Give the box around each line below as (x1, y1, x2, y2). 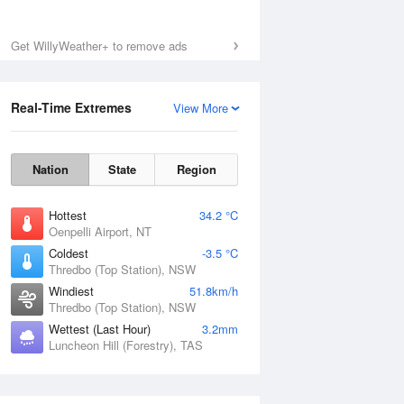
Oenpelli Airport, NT (49, 223, 151, 240)
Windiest (49, 282, 94, 299)
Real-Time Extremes (11, 98, 132, 116)
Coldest (49, 244, 88, 262)
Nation (32, 161, 69, 178)
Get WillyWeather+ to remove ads (11, 37, 188, 54)
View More (173, 99, 228, 116)
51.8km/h (189, 282, 238, 299)
